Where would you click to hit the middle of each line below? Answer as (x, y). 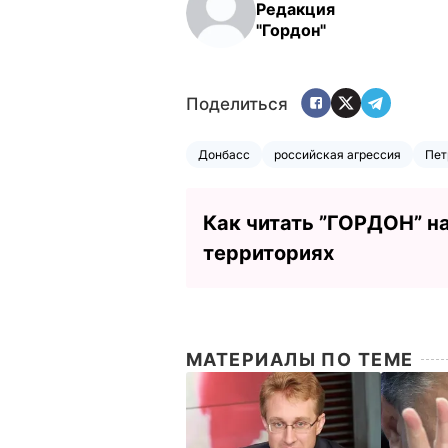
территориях (268, 252)
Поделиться (237, 104)
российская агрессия (337, 154)
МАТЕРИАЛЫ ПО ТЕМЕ (300, 359)
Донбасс (224, 154)
